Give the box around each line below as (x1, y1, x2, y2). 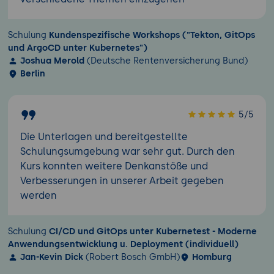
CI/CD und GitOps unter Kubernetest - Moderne (49, 226, 257, 237)
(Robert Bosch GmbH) (83, 251, 180, 263)
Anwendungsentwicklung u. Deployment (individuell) (8, 239, 239, 250)
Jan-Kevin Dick (20, 251, 83, 263)
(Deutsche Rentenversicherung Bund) (84, 55, 248, 67)
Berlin (20, 68, 45, 80)
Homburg (192, 251, 232, 263)
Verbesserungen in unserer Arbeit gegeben (20, 175, 224, 187)
